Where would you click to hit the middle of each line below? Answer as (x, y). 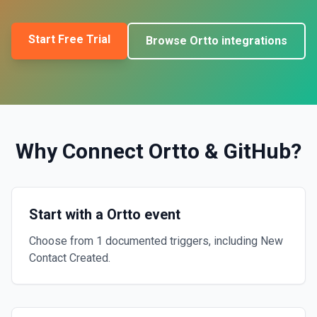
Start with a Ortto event (105, 214)
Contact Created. (70, 258)
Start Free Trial (69, 39)
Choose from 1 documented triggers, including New (156, 241)
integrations (253, 41)
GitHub (257, 151)
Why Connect (82, 151)
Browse (168, 41)
